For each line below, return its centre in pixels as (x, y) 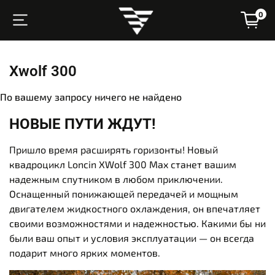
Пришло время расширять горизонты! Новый (114, 149)
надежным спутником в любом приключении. (116, 179)
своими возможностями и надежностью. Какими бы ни (137, 223)
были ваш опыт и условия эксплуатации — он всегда (132, 238)
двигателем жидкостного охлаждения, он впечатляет (135, 208)
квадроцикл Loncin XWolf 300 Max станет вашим (123, 164)
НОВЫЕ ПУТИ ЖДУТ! (83, 124)
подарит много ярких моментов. (85, 252)
